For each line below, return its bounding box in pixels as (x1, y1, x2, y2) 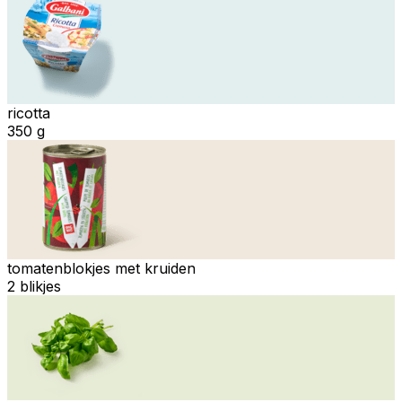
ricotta (7, 103, 50, 122)
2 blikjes (7, 276, 61, 295)
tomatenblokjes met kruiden (7, 258, 196, 277)
